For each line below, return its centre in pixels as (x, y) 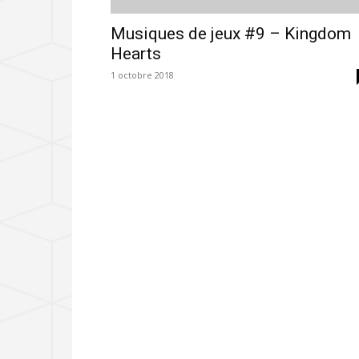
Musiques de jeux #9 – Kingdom (231, 34)
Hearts (136, 54)
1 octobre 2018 (142, 75)
